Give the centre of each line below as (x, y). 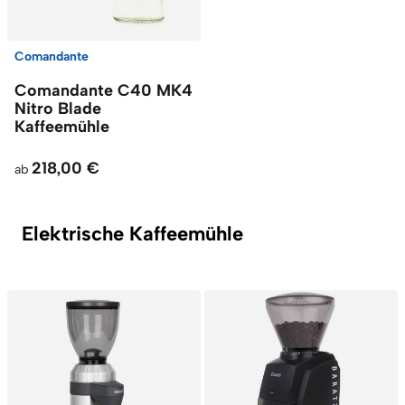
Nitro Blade (58, 108)
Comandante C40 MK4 (104, 90)
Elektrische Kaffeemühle (132, 234)
